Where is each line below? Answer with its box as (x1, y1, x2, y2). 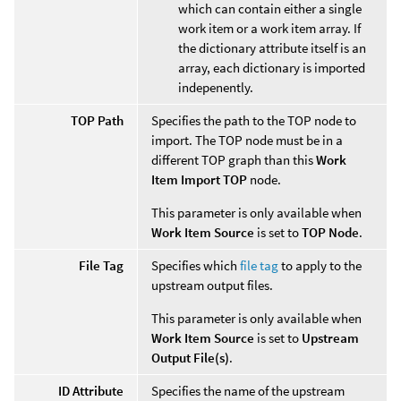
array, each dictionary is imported (178, 58, 365, 76)
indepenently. (178, 78, 253, 96)
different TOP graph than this (151, 150, 316, 168)
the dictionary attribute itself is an (178, 38, 366, 56)
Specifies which (151, 256, 240, 274)
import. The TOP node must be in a (151, 131, 343, 149)
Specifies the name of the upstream (151, 381, 345, 399)
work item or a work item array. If (178, 19, 361, 37)
